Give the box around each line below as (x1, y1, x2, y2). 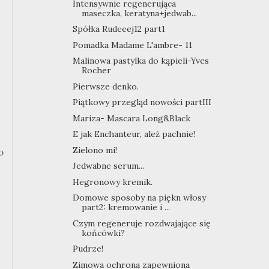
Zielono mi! (72, 144, 117, 156)
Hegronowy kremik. (72, 176, 153, 187)
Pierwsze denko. (72, 80, 139, 92)
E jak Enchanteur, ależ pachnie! (72, 128, 195, 140)
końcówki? (81, 227, 125, 238)
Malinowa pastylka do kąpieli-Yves (72, 55, 209, 67)
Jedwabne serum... (72, 160, 144, 172)
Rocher (81, 65, 111, 76)
